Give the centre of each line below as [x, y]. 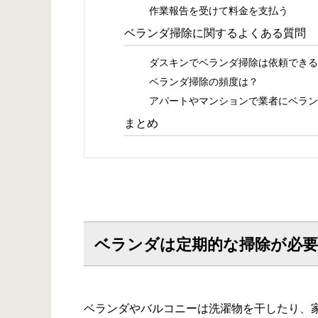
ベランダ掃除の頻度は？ [204, 80]
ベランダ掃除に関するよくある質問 [215, 33]
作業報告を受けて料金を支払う [219, 10]
